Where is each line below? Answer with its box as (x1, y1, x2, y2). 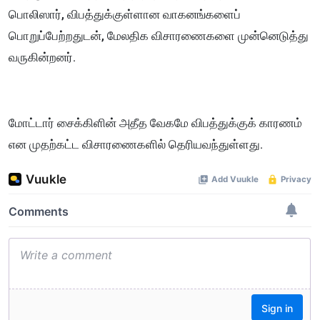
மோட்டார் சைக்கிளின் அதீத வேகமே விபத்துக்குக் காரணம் (9, 115, 302, 130)
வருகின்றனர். (9, 49, 79, 64)
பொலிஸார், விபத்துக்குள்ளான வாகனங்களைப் (9, 6, 241, 21)
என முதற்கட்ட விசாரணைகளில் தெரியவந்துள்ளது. (9, 136, 263, 151)
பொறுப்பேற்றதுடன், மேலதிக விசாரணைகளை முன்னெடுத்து (9, 28, 309, 43)
